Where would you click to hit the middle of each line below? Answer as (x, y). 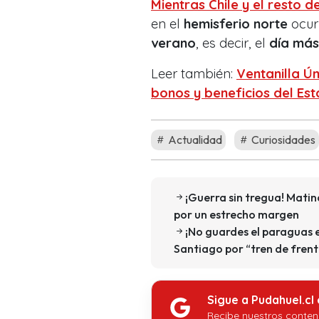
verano (173, 43)
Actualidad (194, 139)
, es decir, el (232, 43)
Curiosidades (282, 139)
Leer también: (194, 73)
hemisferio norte (236, 23)
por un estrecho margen (236, 214)
